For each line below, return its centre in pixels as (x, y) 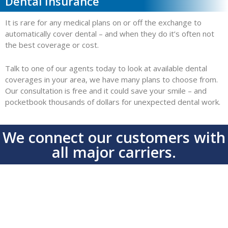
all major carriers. (114, 152)
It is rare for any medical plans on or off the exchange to (103, 23)
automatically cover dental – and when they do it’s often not (110, 34)
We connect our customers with (114, 137)
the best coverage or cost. (52, 45)
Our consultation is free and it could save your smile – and (106, 91)
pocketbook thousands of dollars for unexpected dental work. (113, 102)
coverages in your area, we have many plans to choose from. (111, 80)
